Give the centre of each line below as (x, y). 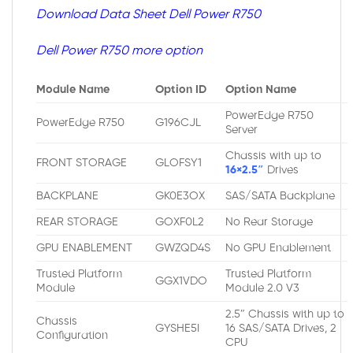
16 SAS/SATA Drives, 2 (281, 328)
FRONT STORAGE (82, 163)
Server (242, 130)
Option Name (261, 89)
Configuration (72, 335)
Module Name (73, 89)
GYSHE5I (178, 328)
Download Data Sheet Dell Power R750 (149, 14)
